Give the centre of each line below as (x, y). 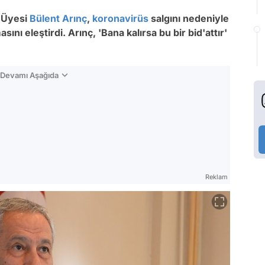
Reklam (216, 177)
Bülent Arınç (58, 18)
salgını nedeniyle (189, 18)
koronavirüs (120, 18)
